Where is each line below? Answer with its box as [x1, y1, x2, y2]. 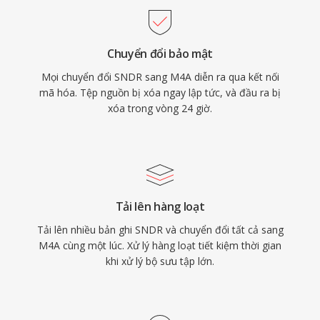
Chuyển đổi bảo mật [106, 46, 214, 61]
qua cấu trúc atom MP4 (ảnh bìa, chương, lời [50, 11, 256, 25]
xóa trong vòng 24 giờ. [108, 101, 212, 115]
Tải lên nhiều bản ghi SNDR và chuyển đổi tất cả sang [36, 223, 284, 236]
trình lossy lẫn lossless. [50, 51, 155, 65]
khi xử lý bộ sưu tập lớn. [106, 254, 214, 268]
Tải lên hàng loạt [115, 199, 205, 214]
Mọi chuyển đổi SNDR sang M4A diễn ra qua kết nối [41, 70, 279, 84]
